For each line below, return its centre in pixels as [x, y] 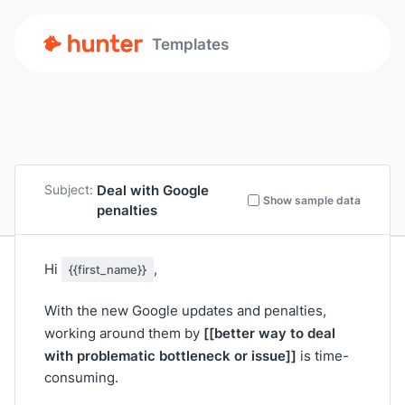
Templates [190, 43]
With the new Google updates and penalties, [185, 311]
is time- [323, 356]
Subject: [69, 189]
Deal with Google [153, 190]
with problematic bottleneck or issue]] [170, 355]
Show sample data [312, 200]
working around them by [124, 333]
